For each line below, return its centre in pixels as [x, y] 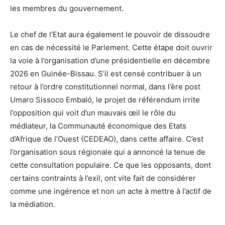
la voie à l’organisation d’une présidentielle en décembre [110, 61]
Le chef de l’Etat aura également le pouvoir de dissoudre [110, 35]
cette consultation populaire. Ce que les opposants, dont [110, 165]
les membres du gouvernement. [67, 9]
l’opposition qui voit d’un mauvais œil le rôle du [93, 113]
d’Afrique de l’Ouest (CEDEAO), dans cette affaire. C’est [107, 139]
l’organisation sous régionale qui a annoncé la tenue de [108, 152]
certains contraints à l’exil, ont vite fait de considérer [103, 178]
